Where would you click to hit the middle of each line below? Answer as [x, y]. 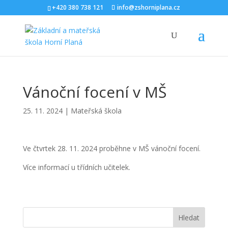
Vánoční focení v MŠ [94, 92]
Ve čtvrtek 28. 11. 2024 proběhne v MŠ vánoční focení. [111, 148]
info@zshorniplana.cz [149, 7]
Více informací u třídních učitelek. [76, 167]
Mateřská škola [96, 111]
